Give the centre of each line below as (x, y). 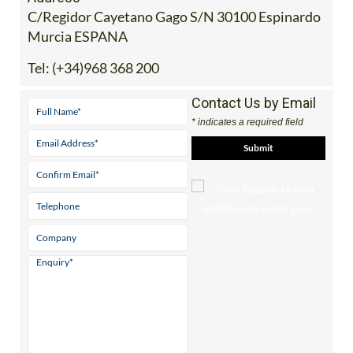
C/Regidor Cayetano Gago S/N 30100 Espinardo (174, 16)
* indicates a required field (247, 122)
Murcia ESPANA (78, 36)
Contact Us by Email (253, 102)
